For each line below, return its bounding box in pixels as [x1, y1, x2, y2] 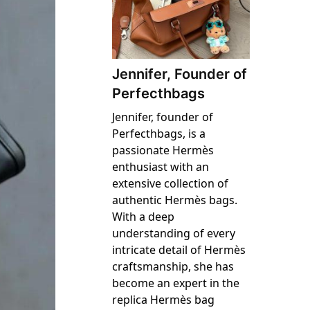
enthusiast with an [112, 159, 210, 175]
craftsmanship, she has [112, 259, 235, 275]
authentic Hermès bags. [112, 192, 238, 208]
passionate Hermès [112, 143, 215, 158]
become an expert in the [112, 275, 240, 291]
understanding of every [112, 226, 236, 241]
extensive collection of [112, 176, 229, 192]
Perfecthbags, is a [112, 126, 206, 142]
